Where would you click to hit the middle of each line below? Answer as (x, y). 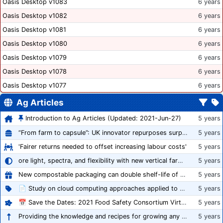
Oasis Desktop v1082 (35, 16)
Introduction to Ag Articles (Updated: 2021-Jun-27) (103, 118)
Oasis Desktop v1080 (35, 44)
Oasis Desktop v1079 (35, 58)
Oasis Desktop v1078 (35, 72)
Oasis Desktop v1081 (34, 30)
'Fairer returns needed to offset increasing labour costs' (103, 147)
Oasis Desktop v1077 (34, 86)
